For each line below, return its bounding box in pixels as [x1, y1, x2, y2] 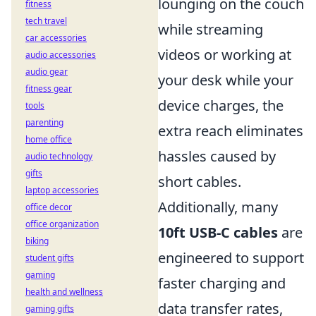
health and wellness [25, 286, 103, 298]
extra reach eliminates [158, 121, 303, 140]
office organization [25, 218, 99, 230]
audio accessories [25, 49, 96, 61]
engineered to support [158, 248, 304, 267]
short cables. [158, 172, 241, 191]
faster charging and [158, 274, 286, 293]
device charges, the [158, 96, 284, 115]
